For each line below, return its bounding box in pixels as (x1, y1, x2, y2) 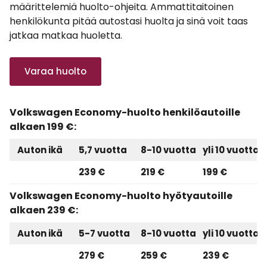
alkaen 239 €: (10, 203, 78, 217)
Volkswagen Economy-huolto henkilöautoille (10, 105, 240, 119)
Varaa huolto (24, 65, 86, 77)
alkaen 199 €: (10, 120, 76, 133)
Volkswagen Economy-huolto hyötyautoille (10, 189, 232, 203)
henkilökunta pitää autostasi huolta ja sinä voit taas (10, 14, 248, 28)
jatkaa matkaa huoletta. (10, 29, 122, 42)
